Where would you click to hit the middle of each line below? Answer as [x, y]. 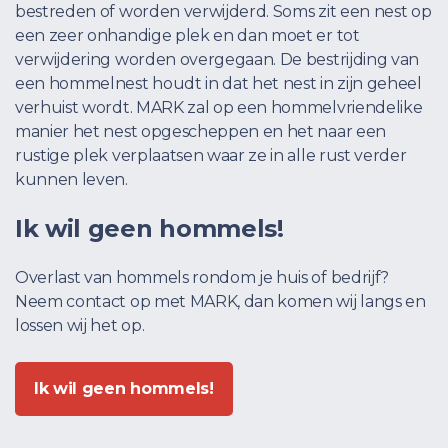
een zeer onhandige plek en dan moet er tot [187, 36]
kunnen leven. [71, 180]
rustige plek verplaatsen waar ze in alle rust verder [211, 156]
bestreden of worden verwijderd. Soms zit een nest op [223, 12]
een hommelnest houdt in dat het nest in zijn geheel [218, 84]
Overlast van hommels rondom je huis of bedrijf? [202, 278]
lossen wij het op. [80, 326]
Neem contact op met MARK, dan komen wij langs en [220, 302]
